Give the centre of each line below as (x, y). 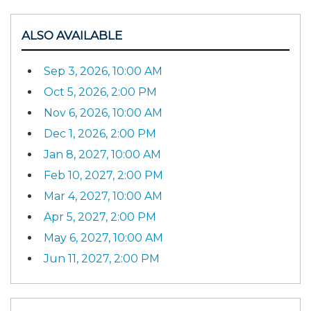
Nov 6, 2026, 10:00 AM (103, 112)
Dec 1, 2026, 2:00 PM (100, 133)
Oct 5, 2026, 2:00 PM (100, 92)
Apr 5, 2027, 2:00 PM (100, 217)
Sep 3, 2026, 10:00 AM (103, 71)
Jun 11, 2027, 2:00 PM (102, 258)
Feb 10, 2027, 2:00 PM (103, 175)
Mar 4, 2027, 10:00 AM (103, 196)
